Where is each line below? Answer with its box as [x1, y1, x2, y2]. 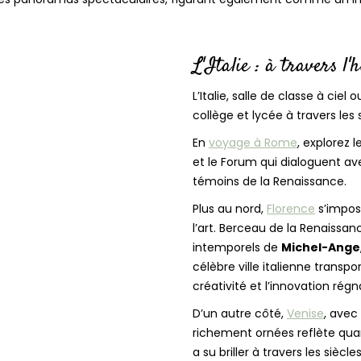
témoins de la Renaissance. [193, 173, 346, 190]
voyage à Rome [209, 135, 297, 151]
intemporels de [193, 239, 281, 256]
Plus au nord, [193, 201, 267, 218]
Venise [287, 305, 324, 322]
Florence [267, 201, 315, 218]
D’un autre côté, [193, 305, 287, 322]
